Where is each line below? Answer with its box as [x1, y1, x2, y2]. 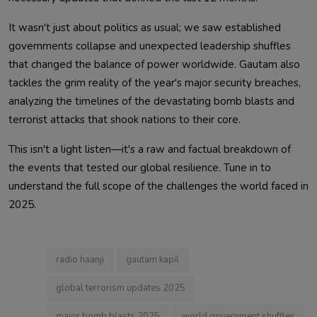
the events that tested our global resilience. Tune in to [8, 160, 271, 175]
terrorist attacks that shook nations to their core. [8, 112, 241, 127]
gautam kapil [126, 253, 179, 266]
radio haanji [56, 253, 104, 266]
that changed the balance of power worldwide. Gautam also [8, 57, 300, 71]
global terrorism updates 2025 [56, 281, 185, 294]
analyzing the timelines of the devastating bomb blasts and [8, 93, 294, 108]
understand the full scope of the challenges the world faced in [8, 178, 309, 193]
